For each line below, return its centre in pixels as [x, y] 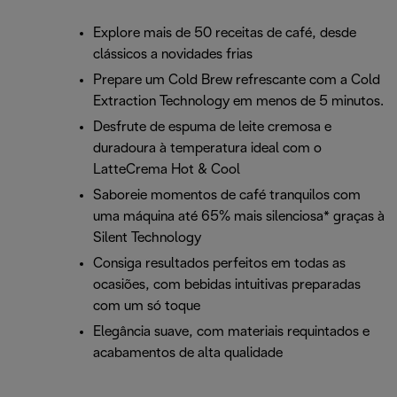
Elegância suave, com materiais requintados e [231, 332]
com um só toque [147, 307]
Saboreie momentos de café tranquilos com [227, 196]
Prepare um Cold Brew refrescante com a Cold [237, 81]
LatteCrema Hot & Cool [167, 170]
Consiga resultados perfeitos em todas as [219, 264]
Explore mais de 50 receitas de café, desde [225, 34]
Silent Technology [147, 238]
